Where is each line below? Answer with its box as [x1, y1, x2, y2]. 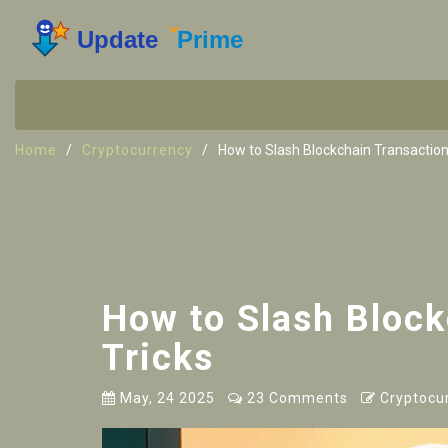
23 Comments [243, 390, 348, 406]
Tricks [102, 337, 214, 379]
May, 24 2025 [116, 390, 215, 406]
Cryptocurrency [82, 142, 193, 158]
